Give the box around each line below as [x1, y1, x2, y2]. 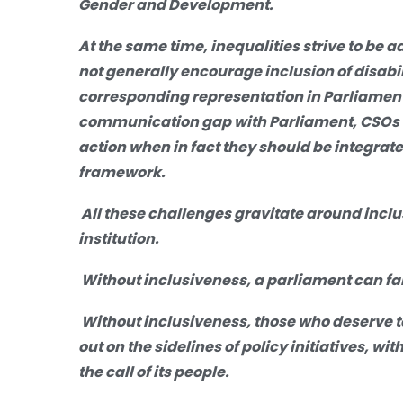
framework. [78, 161, 166, 183]
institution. [78, 228, 159, 249]
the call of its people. [78, 361, 232, 382]
